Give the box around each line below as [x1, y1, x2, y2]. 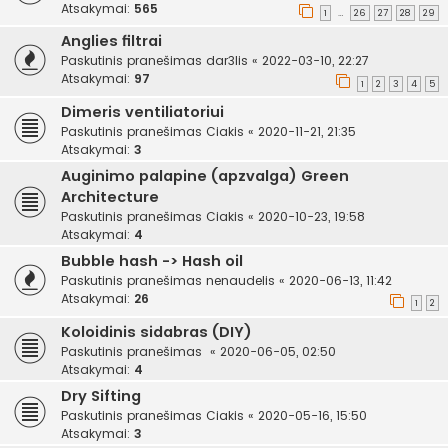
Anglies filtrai [61, 31, 162, 52]
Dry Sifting [61, 385, 141, 406]
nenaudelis [206, 272, 275, 290]
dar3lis [206, 52, 248, 70]
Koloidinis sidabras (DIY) [61, 321, 252, 342]
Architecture [61, 187, 159, 208]
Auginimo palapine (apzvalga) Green [61, 166, 349, 187]
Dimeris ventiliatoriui [61, 102, 224, 123]
